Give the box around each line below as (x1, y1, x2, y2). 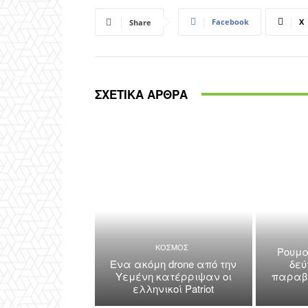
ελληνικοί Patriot (133, 281, 214, 296)
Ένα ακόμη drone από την (110, 256, 237, 271)
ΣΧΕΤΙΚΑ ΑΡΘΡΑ (95, 85, 188, 102)
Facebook (212, 16, 249, 27)
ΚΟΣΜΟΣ (155, 241, 188, 252)
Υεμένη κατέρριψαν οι (115, 269, 232, 283)
